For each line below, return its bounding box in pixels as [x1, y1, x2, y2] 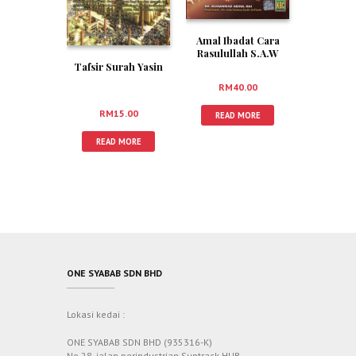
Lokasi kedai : [67, 308, 125, 320]
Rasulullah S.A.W [197, 45, 278, 60]
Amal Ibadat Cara [195, 33, 280, 47]
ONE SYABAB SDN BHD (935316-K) [67, 335, 212, 348]
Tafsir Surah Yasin [74, 60, 163, 73]
